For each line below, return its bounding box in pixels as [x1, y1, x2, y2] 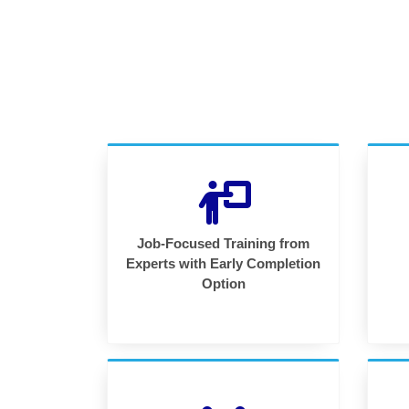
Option [201, 276, 246, 292]
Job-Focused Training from [137, 236, 309, 252]
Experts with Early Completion [126, 256, 320, 272]
